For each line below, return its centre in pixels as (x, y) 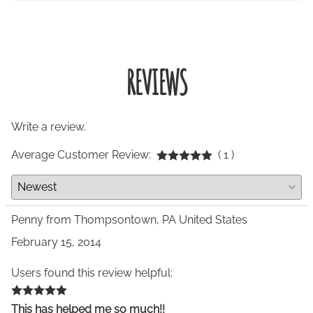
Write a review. (49, 126)
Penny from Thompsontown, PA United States (129, 219)
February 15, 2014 (56, 242)
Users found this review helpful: (92, 272)
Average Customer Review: (81, 154)
